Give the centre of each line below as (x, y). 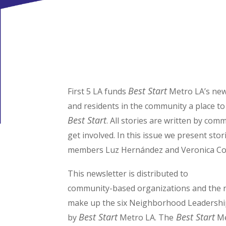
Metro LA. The (146, 217)
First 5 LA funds (98, 91)
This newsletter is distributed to (128, 173)
